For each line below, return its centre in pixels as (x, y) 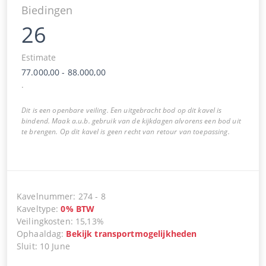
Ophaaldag (39, 233)
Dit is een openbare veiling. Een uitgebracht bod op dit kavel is (122, 110)
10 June (55, 246)
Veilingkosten (44, 221)
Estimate (39, 57)
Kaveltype (37, 208)
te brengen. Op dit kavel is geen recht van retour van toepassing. (126, 131)
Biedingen (47, 10)
